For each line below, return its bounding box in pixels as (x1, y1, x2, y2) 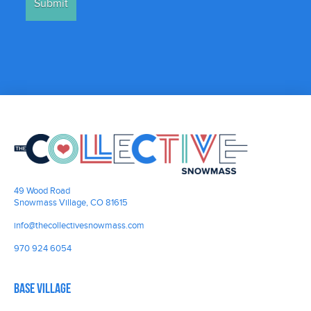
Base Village (14, 283, 71, 297)
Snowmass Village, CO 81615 (14, 197, 128, 209)
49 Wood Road (14, 185, 70, 197)
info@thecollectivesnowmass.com (14, 220, 144, 232)
